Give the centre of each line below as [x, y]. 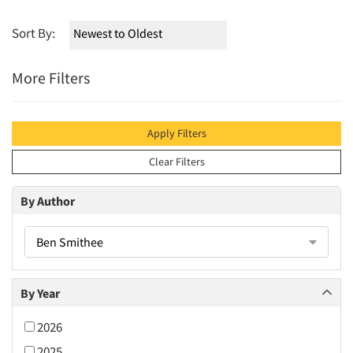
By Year [40, 293]
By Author [48, 201]
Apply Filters [176, 133]
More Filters [51, 78]
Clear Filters [176, 162]
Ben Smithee [70, 242]
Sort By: [33, 33]
